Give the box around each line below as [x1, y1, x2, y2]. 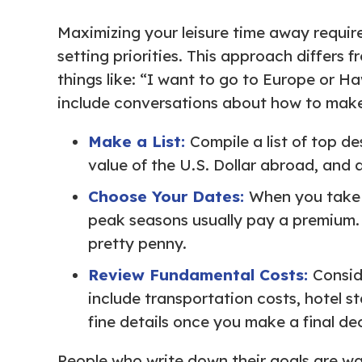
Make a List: [88, 131, 185, 151]
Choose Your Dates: [88, 186, 244, 206]
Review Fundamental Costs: [88, 264, 313, 284]
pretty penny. [88, 233, 187, 253]
